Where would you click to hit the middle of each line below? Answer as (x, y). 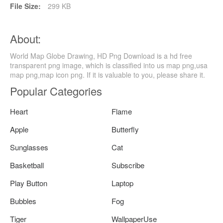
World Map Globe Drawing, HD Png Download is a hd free (101, 56)
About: (25, 38)
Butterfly (125, 129)
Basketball (27, 165)
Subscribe (128, 165)
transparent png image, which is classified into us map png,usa (109, 65)
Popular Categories (56, 91)
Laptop (122, 183)
